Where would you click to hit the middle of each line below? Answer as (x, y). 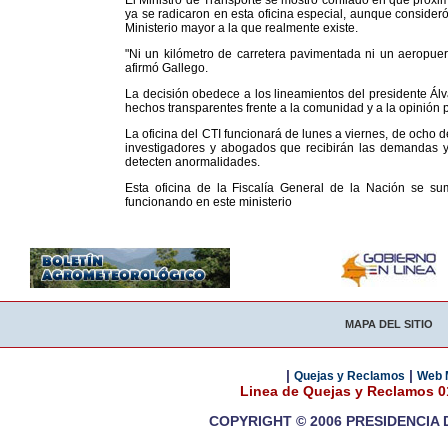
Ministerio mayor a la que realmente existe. (241, 28)
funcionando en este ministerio (208, 202)
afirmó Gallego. (166, 68)
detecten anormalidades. (192, 162)
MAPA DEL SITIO (389, 324)
